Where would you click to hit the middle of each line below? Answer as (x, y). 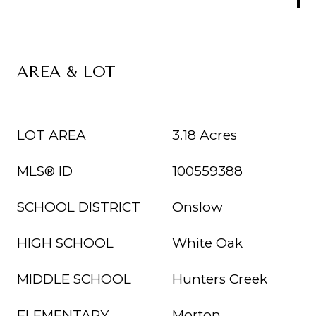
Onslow (197, 207)
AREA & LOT (66, 72)
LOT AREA (51, 135)
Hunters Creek (220, 279)
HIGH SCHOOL (65, 243)
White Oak (207, 243)
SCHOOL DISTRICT (79, 207)
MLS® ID (45, 171)
